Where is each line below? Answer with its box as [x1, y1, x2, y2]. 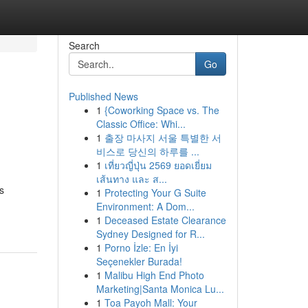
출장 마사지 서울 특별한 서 [104, 131, 221, 144]
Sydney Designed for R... [96, 227, 205, 241]
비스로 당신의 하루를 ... [96, 144, 199, 158]
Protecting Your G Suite [104, 186, 206, 199]
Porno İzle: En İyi [104, 241, 178, 254]
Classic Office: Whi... [96, 117, 186, 131]
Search [68, 38, 100, 52]
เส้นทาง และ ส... [96, 172, 167, 186]
